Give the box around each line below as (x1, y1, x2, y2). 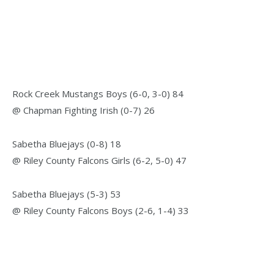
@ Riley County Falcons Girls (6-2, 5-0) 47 (12, 154, 187, 167)
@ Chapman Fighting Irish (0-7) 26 (12, 104, 155, 117)
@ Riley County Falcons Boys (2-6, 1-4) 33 (12, 204, 189, 217)
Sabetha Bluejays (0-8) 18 (12, 138, 121, 150)
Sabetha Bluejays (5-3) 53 (12, 188, 121, 201)
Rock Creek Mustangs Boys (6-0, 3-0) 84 (12, 87, 183, 100)
